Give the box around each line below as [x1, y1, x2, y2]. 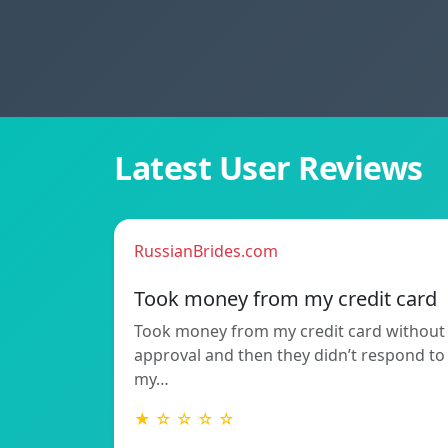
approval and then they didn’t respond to [134, 344, 445, 367]
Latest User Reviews [114, 146, 423, 190]
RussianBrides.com [134, 240, 278, 263]
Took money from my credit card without [134, 320, 445, 343]
